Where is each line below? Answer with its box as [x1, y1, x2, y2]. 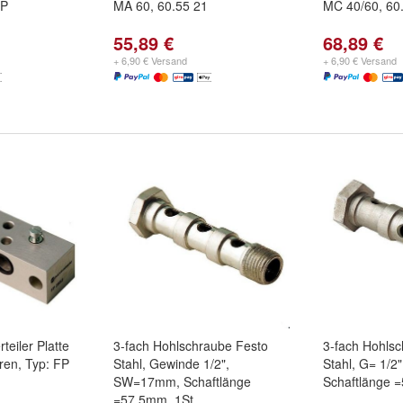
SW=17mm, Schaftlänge [113, 372, 251, 390]
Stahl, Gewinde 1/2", [113, 354, 229, 372]
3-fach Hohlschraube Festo [113, 336, 268, 354]
